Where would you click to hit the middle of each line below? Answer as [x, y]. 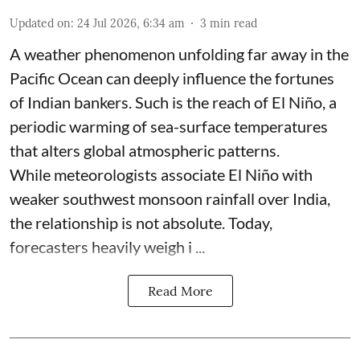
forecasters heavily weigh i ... [107, 246]
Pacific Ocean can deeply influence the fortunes [172, 78]
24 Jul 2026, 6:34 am [131, 23]
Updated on [40, 23]
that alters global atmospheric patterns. [145, 150]
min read [233, 23]
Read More [180, 290]
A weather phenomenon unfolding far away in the [179, 53]
